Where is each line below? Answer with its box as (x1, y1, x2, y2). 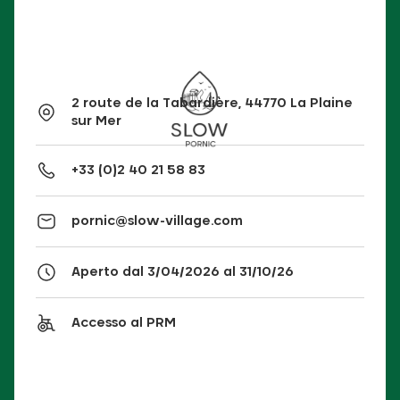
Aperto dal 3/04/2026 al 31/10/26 (71, 265, 294, 279)
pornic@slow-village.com (71, 214, 243, 228)
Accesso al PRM (71, 316, 176, 329)
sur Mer (71, 114, 121, 128)
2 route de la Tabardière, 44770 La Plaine (71, 96, 353, 110)
